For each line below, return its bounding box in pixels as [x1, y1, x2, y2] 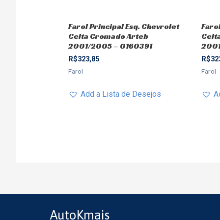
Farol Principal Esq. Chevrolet [68, 21, 179, 32]
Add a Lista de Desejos [80, 89, 161, 99]
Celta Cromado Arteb [68, 31, 148, 42]
